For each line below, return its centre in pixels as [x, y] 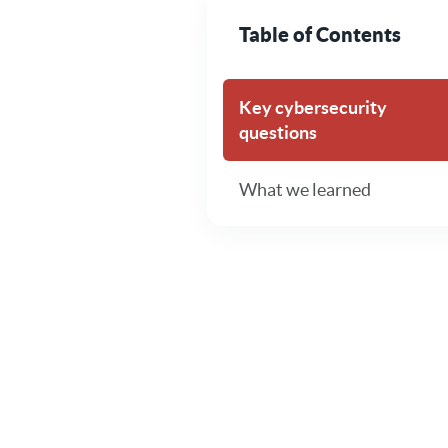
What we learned [305, 189]
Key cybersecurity [313, 107]
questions [278, 132]
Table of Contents [320, 34]
